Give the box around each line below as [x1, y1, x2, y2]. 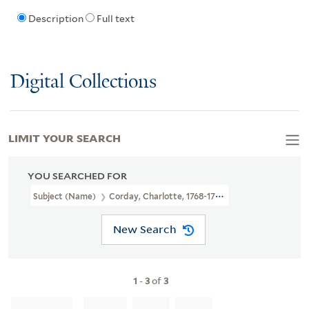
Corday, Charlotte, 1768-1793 [109, 190, 225, 201]
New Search [112, 222, 177, 237]
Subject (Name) [33, 190, 98, 201]
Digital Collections [10, 71, 157, 93]
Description [28, 13, 83, 25]
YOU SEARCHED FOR [28, 170, 127, 181]
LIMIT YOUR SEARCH [8, 129, 121, 145]
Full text [96, 13, 134, 25]
